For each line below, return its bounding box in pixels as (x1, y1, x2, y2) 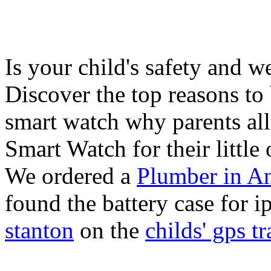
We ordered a (5, 162, 137, 189)
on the (74, 217, 145, 243)
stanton (5, 217, 74, 243)
